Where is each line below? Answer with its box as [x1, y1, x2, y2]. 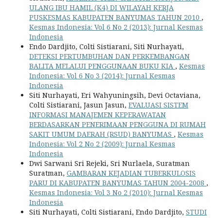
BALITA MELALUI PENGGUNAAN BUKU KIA [29, 61, 175, 71]
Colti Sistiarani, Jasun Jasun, [29, 100, 128, 109]
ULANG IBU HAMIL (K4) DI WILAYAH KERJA [29, 3, 174, 12]
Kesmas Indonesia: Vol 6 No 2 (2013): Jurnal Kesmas [29, 22, 203, 32]
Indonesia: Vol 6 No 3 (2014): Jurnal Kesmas [29, 71, 175, 80]
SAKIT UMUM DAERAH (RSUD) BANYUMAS [29, 129, 174, 139]
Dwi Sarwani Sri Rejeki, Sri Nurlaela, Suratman [29, 159, 190, 168]
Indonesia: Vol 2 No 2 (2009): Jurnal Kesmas [29, 139, 175, 148]
